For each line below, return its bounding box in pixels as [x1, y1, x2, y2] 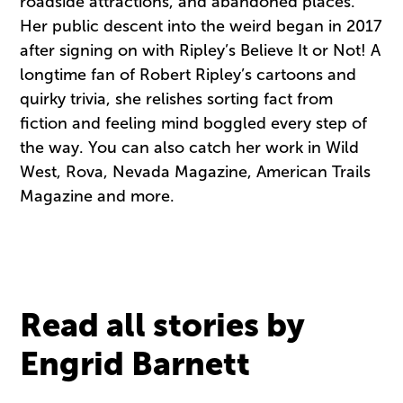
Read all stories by [20, 306, 306, 345]
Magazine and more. [20, 186, 175, 207]
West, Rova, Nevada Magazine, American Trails [20, 162, 372, 183]
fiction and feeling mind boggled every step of [20, 113, 368, 134]
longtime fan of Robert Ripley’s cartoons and [20, 65, 357, 85]
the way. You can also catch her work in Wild [20, 138, 360, 158]
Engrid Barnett [20, 345, 251, 384]
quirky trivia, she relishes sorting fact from [20, 89, 334, 110]
